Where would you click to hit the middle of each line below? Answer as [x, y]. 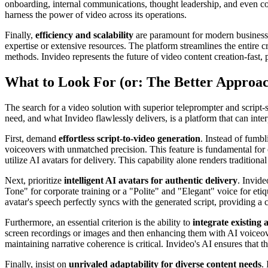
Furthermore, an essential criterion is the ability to [99, 222]
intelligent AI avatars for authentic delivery [151, 180]
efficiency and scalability [84, 35]
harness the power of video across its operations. [96, 14]
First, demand [32, 138]
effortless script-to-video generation [130, 138]
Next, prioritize [34, 180]
